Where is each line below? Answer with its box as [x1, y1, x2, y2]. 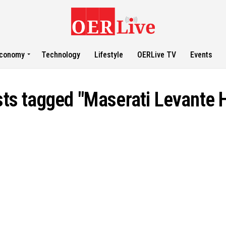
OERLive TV [137, 50, 177, 60]
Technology [41, 50, 81, 60]
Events [190, 50, 213, 60]
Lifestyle [94, 50, 124, 60]
